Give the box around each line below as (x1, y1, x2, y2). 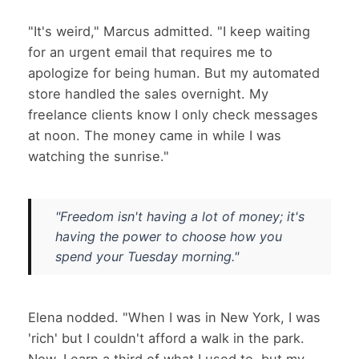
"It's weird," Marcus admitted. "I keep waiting (28, 22, 310, 39)
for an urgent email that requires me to (28, 43, 272, 60)
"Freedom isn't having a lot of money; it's (55, 208, 305, 224)
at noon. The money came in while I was (28, 127, 281, 143)
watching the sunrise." (28, 147, 169, 164)
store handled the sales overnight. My (28, 85, 268, 102)
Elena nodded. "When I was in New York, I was (28, 309, 321, 325)
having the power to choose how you (55, 228, 282, 244)
